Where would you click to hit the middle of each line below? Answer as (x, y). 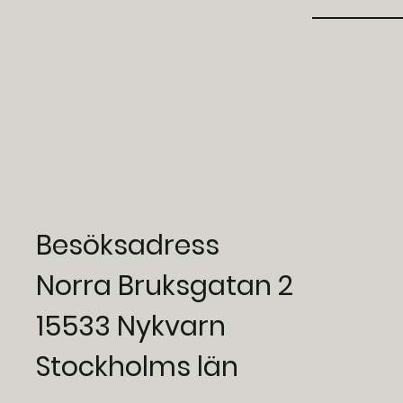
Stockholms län (138, 367)
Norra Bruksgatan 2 (165, 286)
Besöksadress (128, 245)
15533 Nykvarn (131, 326)
